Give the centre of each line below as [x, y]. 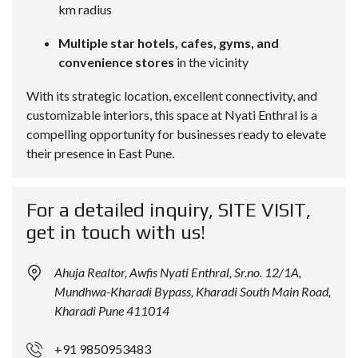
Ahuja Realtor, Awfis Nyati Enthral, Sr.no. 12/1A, [178, 272]
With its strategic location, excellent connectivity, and [172, 96]
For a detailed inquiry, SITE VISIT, [169, 210]
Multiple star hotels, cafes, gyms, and [169, 43]
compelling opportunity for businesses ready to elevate [176, 134]
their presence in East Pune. [100, 153]
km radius [85, 10]
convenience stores [116, 62]
